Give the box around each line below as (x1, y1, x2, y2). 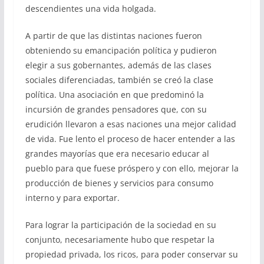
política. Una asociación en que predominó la (25, 89, 204, 101)
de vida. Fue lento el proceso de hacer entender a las (25, 133, 235, 145)
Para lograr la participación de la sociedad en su (25, 219, 216, 231)
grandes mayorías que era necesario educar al (25, 148, 209, 160)
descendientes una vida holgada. (25, 3, 156, 15)
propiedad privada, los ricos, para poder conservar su (25, 249, 238, 260)
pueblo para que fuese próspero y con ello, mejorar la (25, 163, 239, 174)
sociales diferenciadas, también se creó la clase (25, 74, 213, 86)
